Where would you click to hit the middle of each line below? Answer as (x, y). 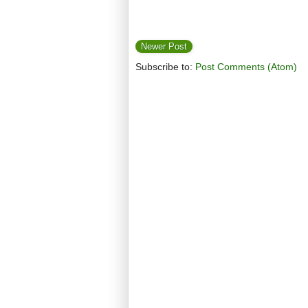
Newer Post (164, 46)
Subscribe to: (165, 67)
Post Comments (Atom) (246, 67)
